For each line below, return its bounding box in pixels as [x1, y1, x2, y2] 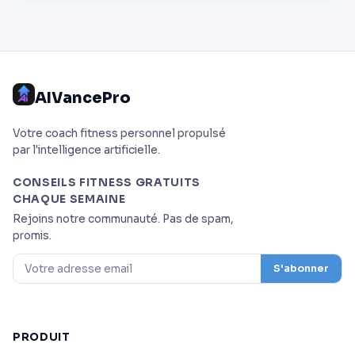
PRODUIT [13, 330, 71, 344]
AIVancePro [35, 87, 131, 108]
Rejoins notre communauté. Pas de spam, [13, 212, 234, 227]
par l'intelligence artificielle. [13, 143, 160, 158]
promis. [13, 229, 52, 243]
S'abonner [273, 262, 329, 276]
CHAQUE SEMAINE [13, 193, 126, 207]
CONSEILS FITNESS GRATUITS [13, 176, 200, 190]
